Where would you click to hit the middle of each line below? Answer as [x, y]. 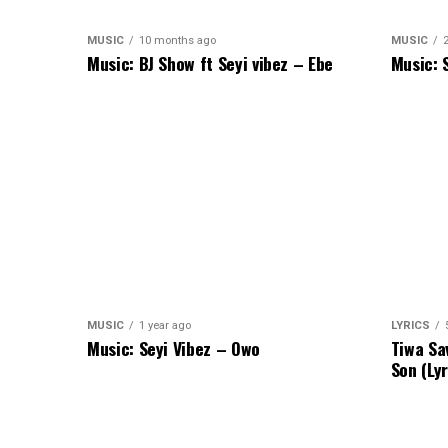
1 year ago [165, 326]
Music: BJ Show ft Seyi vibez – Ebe [210, 63]
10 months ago [177, 41]
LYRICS [410, 326]
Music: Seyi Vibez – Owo [173, 348]
